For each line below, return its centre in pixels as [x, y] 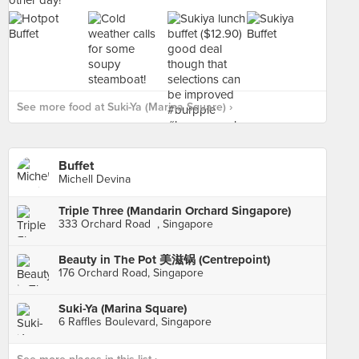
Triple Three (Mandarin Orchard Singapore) [175, 211]
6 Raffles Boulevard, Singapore [135, 322]
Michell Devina [95, 179]
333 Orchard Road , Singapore [136, 224]
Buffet [76, 166]
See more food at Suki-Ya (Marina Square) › [125, 107]
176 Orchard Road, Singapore [131, 273]
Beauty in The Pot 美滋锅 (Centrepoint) [164, 260]
